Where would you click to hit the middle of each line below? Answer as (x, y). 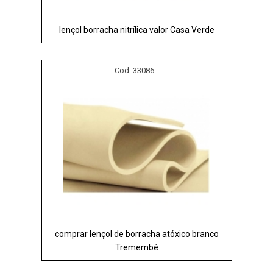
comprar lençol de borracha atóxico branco (136, 234)
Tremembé (136, 247)
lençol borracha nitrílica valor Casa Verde (136, 30)
